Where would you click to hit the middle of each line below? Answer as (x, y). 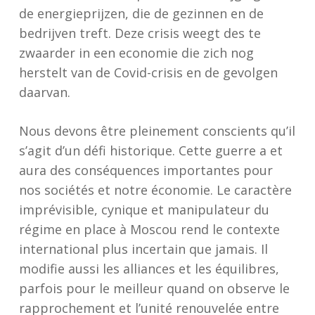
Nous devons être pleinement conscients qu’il (157, 131)
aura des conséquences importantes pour (146, 170)
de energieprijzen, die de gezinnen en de (141, 13)
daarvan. (44, 92)
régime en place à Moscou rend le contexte (149, 229)
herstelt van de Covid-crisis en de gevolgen (148, 72)
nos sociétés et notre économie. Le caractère (155, 190)
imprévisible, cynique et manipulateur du (144, 210)
